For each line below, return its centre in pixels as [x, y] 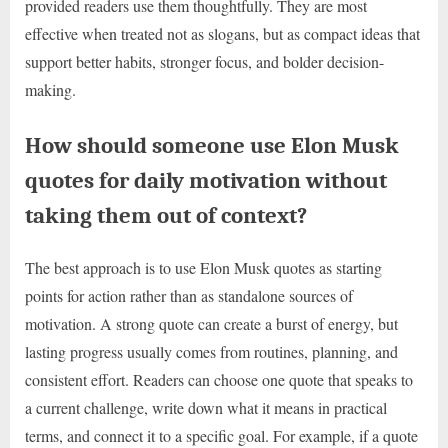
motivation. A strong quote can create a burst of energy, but [211, 324]
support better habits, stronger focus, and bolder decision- [204, 62]
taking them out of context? [166, 216]
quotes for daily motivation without [206, 181]
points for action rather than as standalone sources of [189, 296]
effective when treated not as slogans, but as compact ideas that [222, 34]
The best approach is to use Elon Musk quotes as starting [203, 268]
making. [50, 90]
